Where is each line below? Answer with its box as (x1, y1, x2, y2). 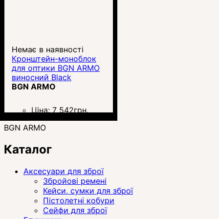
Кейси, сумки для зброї (43, 185, 133, 196)
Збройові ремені (43, 175, 107, 186)
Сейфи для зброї (43, 205, 107, 215)
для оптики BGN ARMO (12, 63, 100, 73)
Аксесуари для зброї (23, 166, 104, 176)
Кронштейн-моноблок (12, 53, 96, 64)
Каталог (4, 142, 52, 156)
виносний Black (12, 72, 71, 82)
